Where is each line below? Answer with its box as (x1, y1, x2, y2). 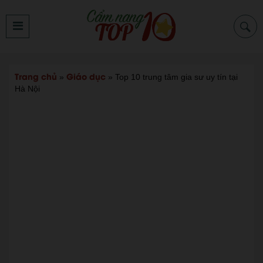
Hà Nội (15, 84, 40, 93)
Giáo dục (66, 70, 106, 82)
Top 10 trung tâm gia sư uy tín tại (115, 72, 238, 82)
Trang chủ (15, 70, 57, 82)
